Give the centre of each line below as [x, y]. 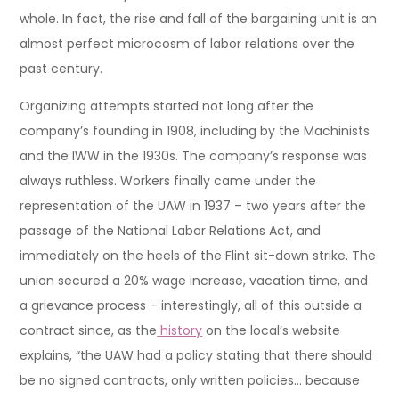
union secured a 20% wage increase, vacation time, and [194, 280]
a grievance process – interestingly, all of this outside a [191, 305]
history [180, 330]
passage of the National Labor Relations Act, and [171, 230]
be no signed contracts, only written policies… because [190, 380]
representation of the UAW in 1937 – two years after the [193, 205]
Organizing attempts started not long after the [167, 106]
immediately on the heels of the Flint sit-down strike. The [198, 255]
